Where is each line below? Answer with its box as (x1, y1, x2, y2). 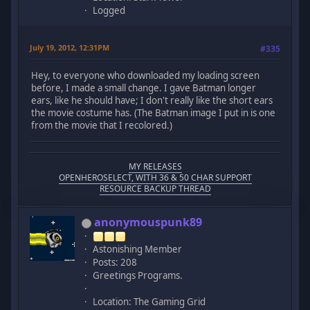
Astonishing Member (93, 242, 183, 255)
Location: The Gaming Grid (93, 295, 206, 308)
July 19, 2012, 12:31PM (30, 42, 110, 53)
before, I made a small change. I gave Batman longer (31, 81, 257, 94)
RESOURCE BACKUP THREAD (99, 182, 211, 194)
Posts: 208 (93, 255, 138, 268)
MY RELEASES (128, 160, 182, 172)
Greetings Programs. (93, 268, 183, 282)
